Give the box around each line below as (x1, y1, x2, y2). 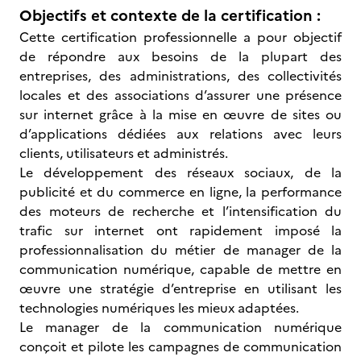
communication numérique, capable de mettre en (19, 259, 342, 279)
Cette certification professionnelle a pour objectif (19, 27, 342, 47)
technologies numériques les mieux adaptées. (19, 298, 299, 317)
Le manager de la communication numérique (19, 317, 342, 337)
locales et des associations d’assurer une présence (19, 85, 342, 105)
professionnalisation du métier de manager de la (19, 240, 342, 259)
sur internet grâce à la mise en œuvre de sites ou (19, 105, 342, 124)
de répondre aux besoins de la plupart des (19, 47, 342, 66)
